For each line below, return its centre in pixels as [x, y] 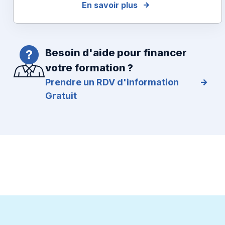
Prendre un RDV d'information [112, 82]
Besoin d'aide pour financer [116, 53]
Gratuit [61, 96]
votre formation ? [89, 68]
